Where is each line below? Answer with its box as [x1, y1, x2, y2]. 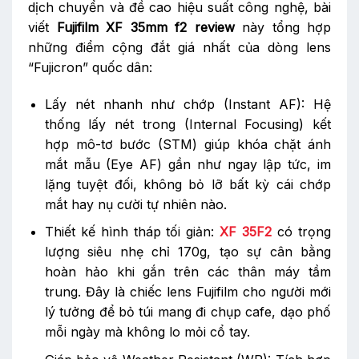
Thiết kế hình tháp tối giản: [44, 224, 220, 240]
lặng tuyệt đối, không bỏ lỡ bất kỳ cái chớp [44, 175, 331, 192]
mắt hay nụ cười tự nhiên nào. [44, 196, 227, 212]
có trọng [272, 224, 332, 240]
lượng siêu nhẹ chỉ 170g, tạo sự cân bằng [44, 244, 331, 260]
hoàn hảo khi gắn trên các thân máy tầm [44, 264, 331, 280]
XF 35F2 [220, 224, 272, 240]
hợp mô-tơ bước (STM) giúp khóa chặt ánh [44, 135, 331, 152]
